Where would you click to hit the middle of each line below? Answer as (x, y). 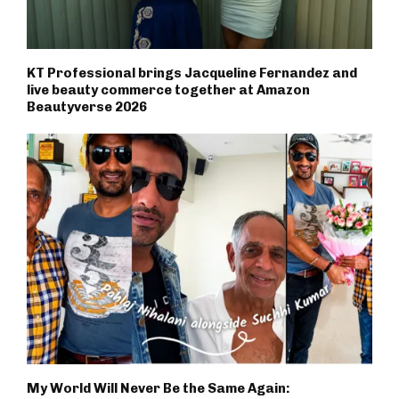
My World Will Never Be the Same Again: (159, 388)
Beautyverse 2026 (87, 107)
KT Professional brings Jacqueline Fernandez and (192, 73)
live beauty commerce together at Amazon (168, 90)
